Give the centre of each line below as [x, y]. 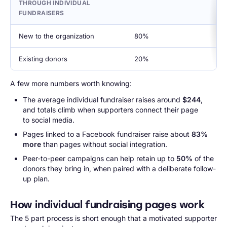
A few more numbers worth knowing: [71, 83]
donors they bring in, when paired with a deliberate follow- [119, 168]
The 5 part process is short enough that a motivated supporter [113, 218]
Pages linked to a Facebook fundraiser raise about [107, 134]
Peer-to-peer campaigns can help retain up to [99, 158]
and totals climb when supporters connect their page [110, 110]
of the [203, 158]
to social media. [48, 120]
